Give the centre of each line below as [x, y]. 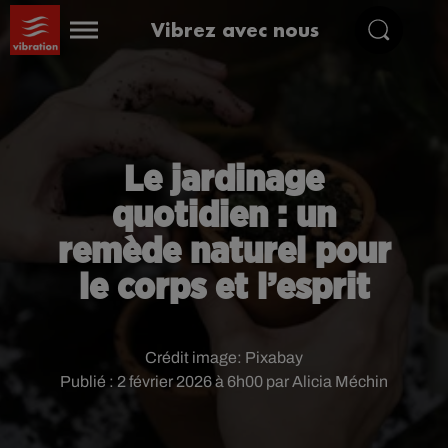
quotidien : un [224, 216]
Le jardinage [224, 180]
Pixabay [274, 357]
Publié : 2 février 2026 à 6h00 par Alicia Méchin [224, 381]
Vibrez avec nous [235, 29]
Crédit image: [195, 357]
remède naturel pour [224, 252]
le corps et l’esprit [224, 288]
